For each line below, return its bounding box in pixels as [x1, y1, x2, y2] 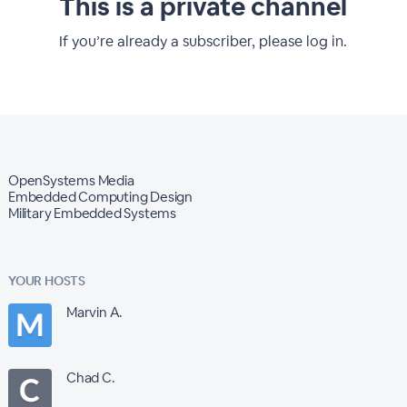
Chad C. [65, 369, 115, 386]
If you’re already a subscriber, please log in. [59, 32, 348, 51]
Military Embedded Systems [7, 204, 176, 222]
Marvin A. [65, 303, 124, 321]
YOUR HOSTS [7, 273, 85, 289]
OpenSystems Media [7, 172, 134, 189]
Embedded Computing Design [7, 188, 193, 205]
